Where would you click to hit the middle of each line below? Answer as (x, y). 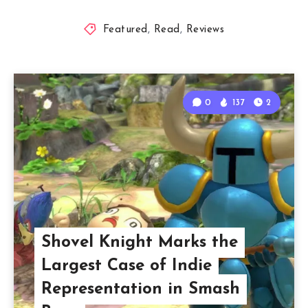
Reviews (205, 30)
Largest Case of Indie (126, 266)
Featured (125, 30)
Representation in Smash (140, 289)
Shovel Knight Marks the (139, 242)
